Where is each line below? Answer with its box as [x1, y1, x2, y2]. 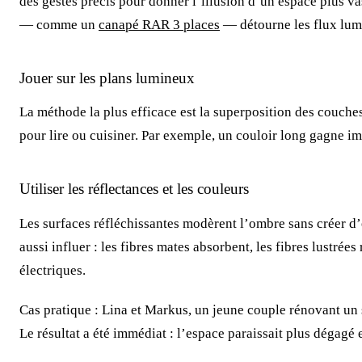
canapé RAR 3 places [99, 16, 220, 32]
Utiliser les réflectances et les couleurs [19, 180, 249, 198]
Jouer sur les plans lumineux [19, 69, 195, 86]
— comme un [19, 16, 99, 32]
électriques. [19, 263, 86, 279]
